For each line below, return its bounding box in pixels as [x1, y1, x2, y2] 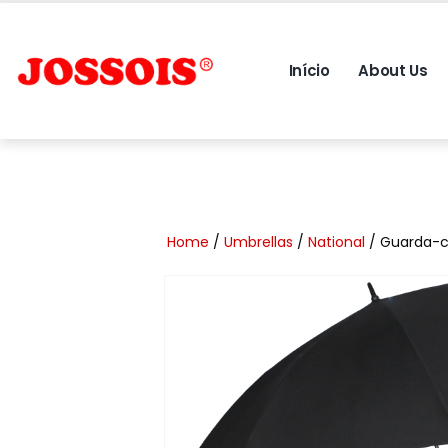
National [308, 232, 366, 252]
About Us [358, 60, 428, 81]
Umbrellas [224, 232, 294, 252]
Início [288, 60, 330, 81]
